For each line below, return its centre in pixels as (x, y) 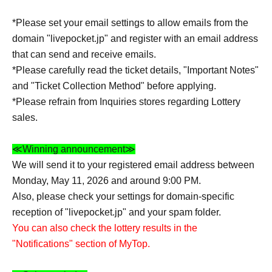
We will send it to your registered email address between (133, 165)
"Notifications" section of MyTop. (81, 244)
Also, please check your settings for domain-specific (123, 196)
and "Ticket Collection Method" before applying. (114, 86)
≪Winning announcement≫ (74, 149)
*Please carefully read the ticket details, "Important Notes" (135, 70)
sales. (25, 117)
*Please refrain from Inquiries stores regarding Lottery (126, 102)
